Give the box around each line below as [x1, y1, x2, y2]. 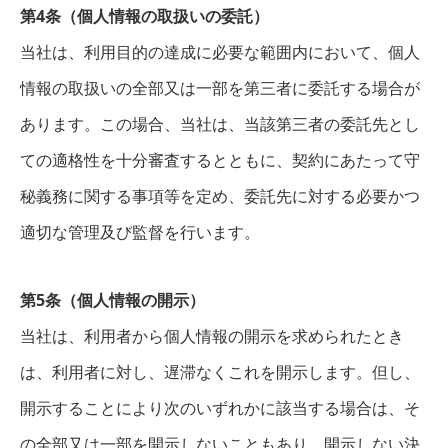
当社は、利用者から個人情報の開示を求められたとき [20, 325, 404, 347]
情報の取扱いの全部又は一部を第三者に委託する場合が [20, 77, 420, 99]
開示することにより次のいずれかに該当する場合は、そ [20, 397, 420, 419]
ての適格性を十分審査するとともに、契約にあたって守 [20, 149, 420, 171]
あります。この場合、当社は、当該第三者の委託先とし [20, 113, 420, 135]
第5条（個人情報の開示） [20, 289, 205, 311]
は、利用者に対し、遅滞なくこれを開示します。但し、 [20, 361, 420, 383]
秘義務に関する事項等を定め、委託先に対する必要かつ [20, 185, 420, 207]
